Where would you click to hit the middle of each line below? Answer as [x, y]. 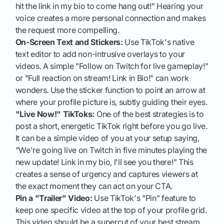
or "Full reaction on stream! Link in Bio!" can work [102, 78]
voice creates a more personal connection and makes [110, 18]
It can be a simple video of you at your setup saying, [107, 138]
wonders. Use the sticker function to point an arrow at [110, 90]
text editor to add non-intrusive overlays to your [100, 54]
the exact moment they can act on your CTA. [94, 186]
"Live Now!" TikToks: [55, 114]
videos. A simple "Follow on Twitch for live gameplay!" [112, 66]
